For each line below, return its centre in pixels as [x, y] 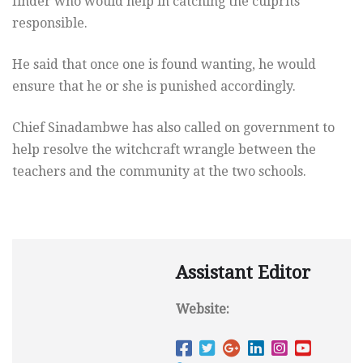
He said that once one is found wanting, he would [164, 65]
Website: [203, 310]
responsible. [50, 23]
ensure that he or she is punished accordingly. [154, 87]
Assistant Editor [243, 273]
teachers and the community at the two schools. [159, 172]
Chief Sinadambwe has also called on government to [173, 128]
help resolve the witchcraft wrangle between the [164, 150]
